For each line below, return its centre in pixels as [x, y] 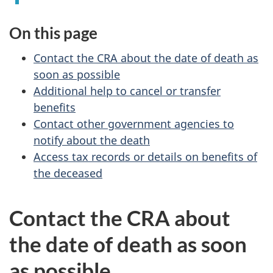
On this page [53, 33]
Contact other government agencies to [134, 123]
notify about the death [92, 140]
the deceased [68, 173]
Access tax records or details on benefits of [145, 156]
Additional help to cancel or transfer [127, 90]
